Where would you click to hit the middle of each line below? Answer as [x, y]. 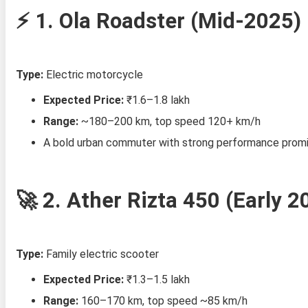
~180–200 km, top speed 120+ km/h [169, 121]
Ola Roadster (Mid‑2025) [180, 21]
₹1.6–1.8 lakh [156, 100]
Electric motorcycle [93, 74]
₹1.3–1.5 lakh [156, 279]
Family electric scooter [101, 254]
